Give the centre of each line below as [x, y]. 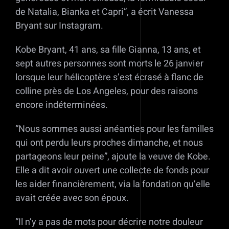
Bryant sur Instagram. [59, 26]
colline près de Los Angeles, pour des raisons [107, 91]
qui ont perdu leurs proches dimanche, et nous [109, 143]
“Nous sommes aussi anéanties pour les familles [114, 129]
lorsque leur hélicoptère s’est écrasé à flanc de [109, 78]
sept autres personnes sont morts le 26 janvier [109, 64]
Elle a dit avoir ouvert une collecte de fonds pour [112, 171]
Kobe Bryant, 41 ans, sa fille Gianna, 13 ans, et [108, 50]
